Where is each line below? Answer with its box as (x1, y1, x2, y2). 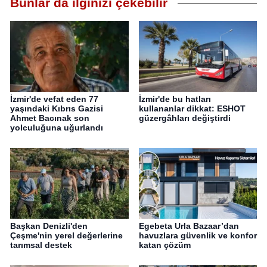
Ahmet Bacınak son (10, 113, 89, 123)
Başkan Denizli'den (10, 221, 88, 231)
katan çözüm (138, 240, 191, 250)
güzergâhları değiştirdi (138, 113, 231, 123)
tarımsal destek (10, 240, 72, 250)
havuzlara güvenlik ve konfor (138, 231, 257, 241)
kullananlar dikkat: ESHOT (138, 104, 246, 114)
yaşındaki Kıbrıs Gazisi (10, 104, 103, 114)
